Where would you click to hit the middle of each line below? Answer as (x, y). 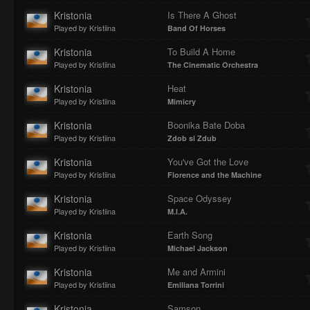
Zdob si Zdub (192, 138)
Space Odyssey (200, 198)
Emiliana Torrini (196, 285)
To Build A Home (201, 52)
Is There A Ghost (202, 15)
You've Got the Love (208, 162)
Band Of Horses (197, 28)
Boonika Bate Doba (206, 125)
